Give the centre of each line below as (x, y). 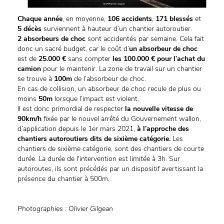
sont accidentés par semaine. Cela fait (145, 39)
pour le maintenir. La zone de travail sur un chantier (121, 69)
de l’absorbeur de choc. (109, 79)
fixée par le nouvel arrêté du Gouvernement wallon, (121, 119)
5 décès (29, 29)
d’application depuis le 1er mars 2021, (77, 129)
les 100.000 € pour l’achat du (158, 59)
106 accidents (130, 19)
